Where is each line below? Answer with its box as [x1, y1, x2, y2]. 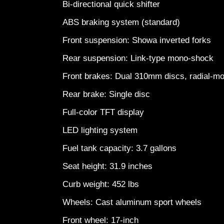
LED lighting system [62, 125, 142, 135]
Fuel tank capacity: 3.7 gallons [62, 143, 181, 153]
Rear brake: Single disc [62, 89, 155, 99]
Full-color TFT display [62, 107, 149, 117]
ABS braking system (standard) [62, 17, 185, 27]
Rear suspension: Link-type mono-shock [62, 53, 218, 63]
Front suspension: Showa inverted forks [62, 35, 216, 45]
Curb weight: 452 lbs [62, 179, 144, 189]
